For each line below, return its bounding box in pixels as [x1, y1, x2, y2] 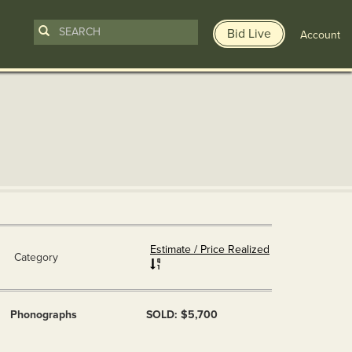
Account [300, 27, 340, 42]
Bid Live [227, 26, 271, 42]
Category [14, 251, 58, 264]
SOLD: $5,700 [146, 308, 218, 321]
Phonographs [10, 308, 77, 321]
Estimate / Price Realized [150, 243, 269, 256]
